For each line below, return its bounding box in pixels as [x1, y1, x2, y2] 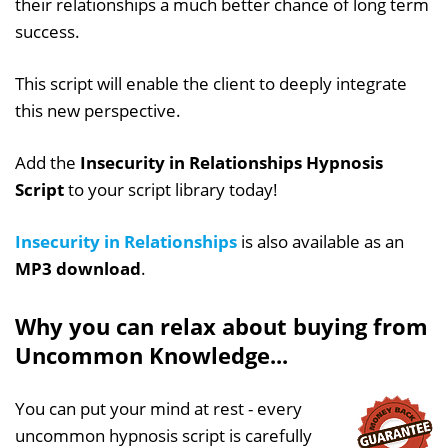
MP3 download [15, 256, 141, 280]
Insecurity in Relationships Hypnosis [80, 150, 383, 174]
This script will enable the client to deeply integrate [15, 71, 407, 95]
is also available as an [237, 229, 404, 253]
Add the [15, 150, 80, 174]
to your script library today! [64, 177, 278, 201]
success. [15, 19, 80, 43]
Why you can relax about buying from [15, 310, 428, 341]
